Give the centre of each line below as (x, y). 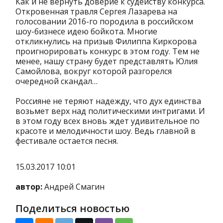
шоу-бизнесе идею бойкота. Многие (86, 32)
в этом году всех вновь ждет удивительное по (108, 121)
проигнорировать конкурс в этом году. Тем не (108, 52)
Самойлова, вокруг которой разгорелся (94, 71)
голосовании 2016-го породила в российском (104, 22)
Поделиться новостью (72, 209)
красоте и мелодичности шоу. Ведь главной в (106, 131)
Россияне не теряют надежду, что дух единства (108, 101)
